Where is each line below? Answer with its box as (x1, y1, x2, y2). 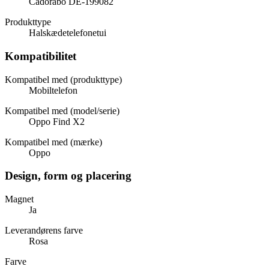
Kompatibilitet (5, 49, 76, 62)
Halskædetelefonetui (29, 28, 106, 38)
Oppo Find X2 (29, 116, 85, 127)
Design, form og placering (5, 169, 131, 183)
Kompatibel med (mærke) (5, 136, 102, 147)
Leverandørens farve (5, 225, 83, 236)
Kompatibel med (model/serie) (5, 105, 119, 116)
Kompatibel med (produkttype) (5, 74, 122, 85)
